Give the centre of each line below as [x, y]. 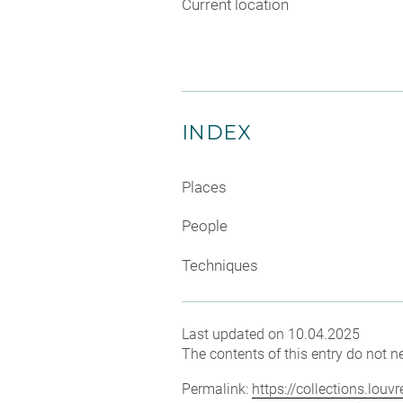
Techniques [220, 265]
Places [204, 187]
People [205, 226]
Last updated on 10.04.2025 [271, 334]
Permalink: [217, 389]
